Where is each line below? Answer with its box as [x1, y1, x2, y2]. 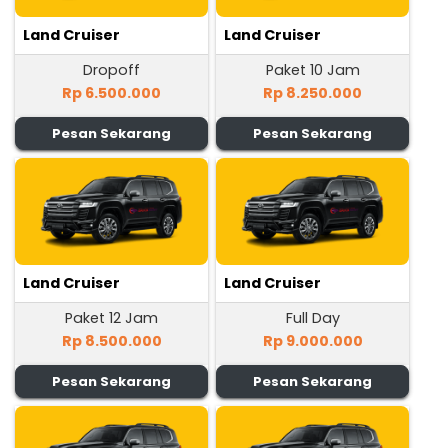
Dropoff [83, 60, 140, 81]
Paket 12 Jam [65, 308, 158, 329]
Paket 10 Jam [265, 60, 360, 81]
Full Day [285, 308, 340, 329]
